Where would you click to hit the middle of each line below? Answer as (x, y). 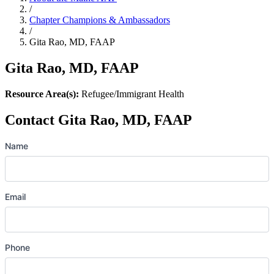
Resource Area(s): (42, 94)
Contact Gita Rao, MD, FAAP (98, 120)
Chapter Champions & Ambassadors (100, 20)
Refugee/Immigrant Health (131, 94)
